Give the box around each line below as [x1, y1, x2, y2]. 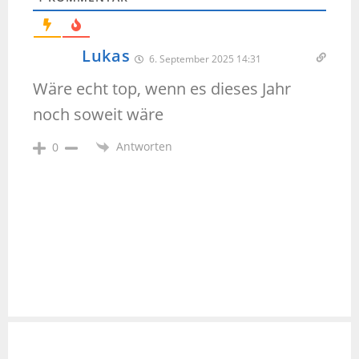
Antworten [116, 139, 172, 155]
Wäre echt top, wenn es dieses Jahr [33, 78, 291, 100]
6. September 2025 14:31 [146, 52, 261, 67]
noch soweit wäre [33, 103, 163, 126]
